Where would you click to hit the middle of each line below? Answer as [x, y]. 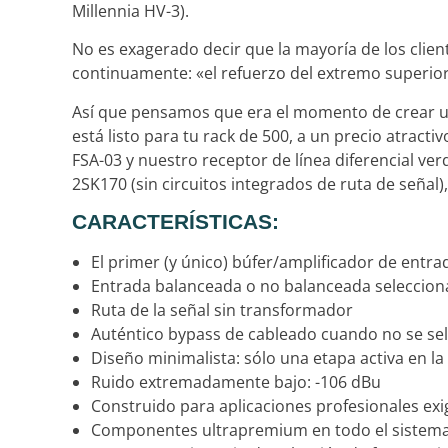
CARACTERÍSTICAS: [175, 221]
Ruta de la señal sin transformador [222, 309]
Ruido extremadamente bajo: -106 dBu [236, 381]
